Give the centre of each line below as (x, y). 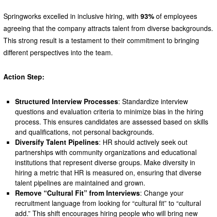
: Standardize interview (153, 101)
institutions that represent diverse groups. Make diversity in (105, 162)
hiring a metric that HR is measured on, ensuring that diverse (108, 172)
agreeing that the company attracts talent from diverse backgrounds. (108, 28)
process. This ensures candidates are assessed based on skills (112, 121)
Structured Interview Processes (67, 101)
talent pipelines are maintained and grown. (80, 182)
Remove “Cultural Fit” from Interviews (78, 193)
